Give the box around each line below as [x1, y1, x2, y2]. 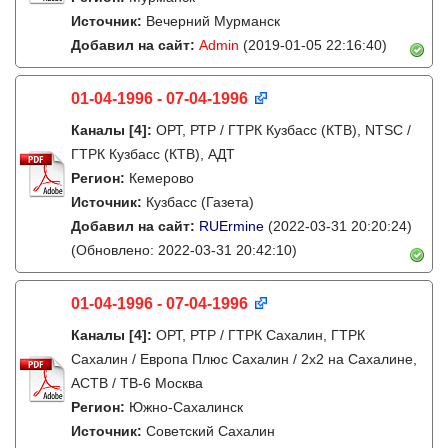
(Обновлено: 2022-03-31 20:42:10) [71, 242, 297, 258]
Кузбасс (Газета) [146, 194, 254, 210]
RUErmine [199, 218, 264, 234]
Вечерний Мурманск [146, 13, 280, 29]
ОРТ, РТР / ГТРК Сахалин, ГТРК [156, 327, 365, 343]
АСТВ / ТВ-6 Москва [71, 375, 203, 391]
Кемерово [129, 170, 194, 186]
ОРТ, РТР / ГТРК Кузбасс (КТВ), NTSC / [156, 122, 411, 138]
